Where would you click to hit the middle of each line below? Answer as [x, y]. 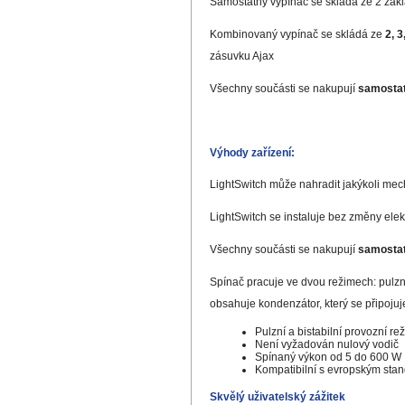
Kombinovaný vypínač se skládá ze [297, 35]
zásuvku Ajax [241, 57]
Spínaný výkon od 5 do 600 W [328, 357]
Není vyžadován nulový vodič [326, 344]
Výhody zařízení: [252, 152]
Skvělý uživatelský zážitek [277, 396]
